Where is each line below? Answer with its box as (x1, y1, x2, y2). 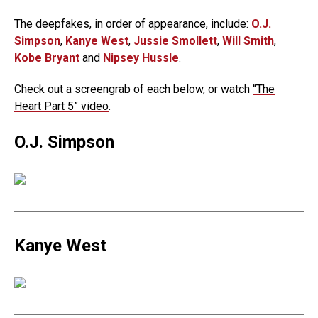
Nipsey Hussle (103, 51, 179, 65)
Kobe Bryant (14, 51, 79, 65)
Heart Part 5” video (14, 99, 109, 113)
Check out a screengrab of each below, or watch (14, 82, 253, 96)
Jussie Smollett (133, 34, 217, 48)
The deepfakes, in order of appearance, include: (14, 17, 251, 31)
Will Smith (222, 34, 274, 48)
